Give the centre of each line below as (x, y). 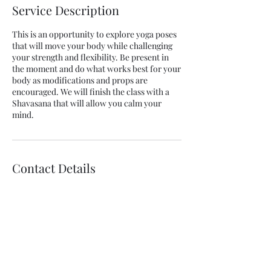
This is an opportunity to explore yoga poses (94, 34)
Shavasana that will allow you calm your (87, 103)
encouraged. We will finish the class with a (91, 92)
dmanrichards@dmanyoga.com (71, 204)
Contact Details (54, 168)
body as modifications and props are (80, 80)
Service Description (66, 10)
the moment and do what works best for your (96, 69)
